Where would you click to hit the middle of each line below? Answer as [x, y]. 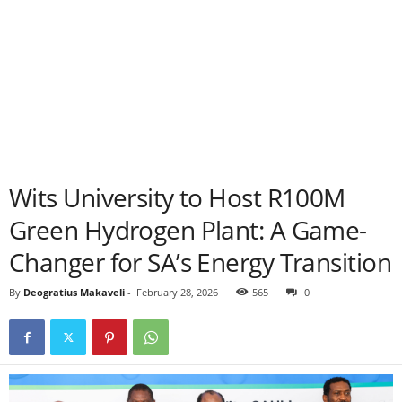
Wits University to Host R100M [177, 197]
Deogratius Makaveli [74, 292]
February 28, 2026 [177, 292]
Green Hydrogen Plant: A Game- [188, 230]
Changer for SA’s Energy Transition [200, 262]
